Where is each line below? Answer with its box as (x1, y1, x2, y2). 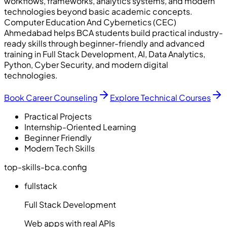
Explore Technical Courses (110, 92, 211, 103)
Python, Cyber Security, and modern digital (4, 59, 168, 70)
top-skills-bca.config (4, 161, 87, 172)
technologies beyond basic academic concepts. (4, 6, 193, 17)
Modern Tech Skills (24, 142, 95, 154)
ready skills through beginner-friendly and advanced (4, 37, 205, 49)
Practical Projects (24, 110, 92, 122)
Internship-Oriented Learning (24, 121, 136, 132)
